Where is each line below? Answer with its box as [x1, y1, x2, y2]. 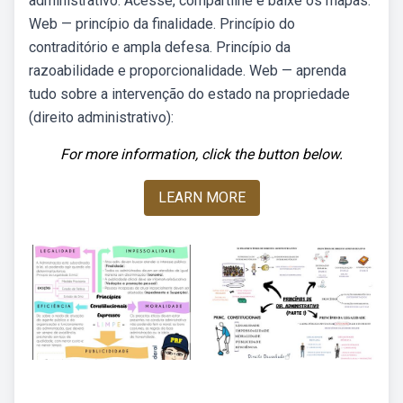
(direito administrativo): [29, 109, 174, 126]
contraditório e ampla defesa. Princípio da [29, 39, 291, 56]
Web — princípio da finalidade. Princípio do [29, 15, 295, 32]
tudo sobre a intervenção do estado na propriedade [29, 85, 350, 103]
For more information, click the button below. [60, 146, 343, 163]
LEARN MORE [157, 189, 246, 206]
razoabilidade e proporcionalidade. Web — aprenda [29, 62, 346, 79]
